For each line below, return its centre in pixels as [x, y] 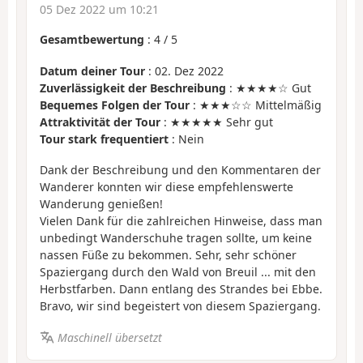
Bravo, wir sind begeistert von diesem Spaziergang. [180, 306]
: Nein [186, 139]
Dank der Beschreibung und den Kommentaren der [180, 170]
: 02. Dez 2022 [184, 70]
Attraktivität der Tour [100, 122]
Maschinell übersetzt [109, 337]
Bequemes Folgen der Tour [115, 105]
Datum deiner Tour [92, 70]
